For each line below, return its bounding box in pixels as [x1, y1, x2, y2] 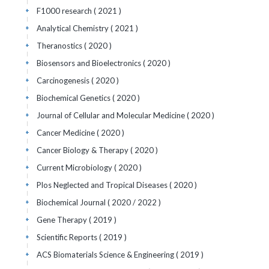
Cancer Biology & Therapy [37, 145, 130, 155]
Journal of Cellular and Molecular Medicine [37, 110, 187, 120]
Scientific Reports [37, 232, 99, 242]
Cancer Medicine [37, 128, 97, 138]
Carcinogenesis [37, 76, 91, 85]
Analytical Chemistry [37, 23, 110, 33]
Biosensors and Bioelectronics [37, 58, 143, 68]
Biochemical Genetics [37, 93, 112, 103]
